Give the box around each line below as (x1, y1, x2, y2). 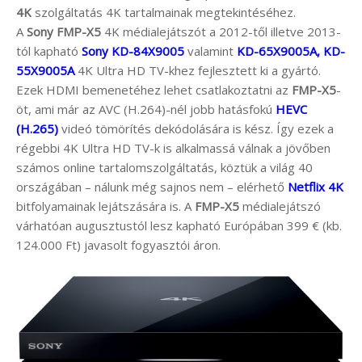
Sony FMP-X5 (27, 23, 101, 40)
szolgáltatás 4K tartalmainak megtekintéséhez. (32, 3, 296, 20)
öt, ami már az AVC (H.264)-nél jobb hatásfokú (16, 100, 276, 117)
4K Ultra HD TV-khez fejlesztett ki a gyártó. (74, 61, 321, 78)
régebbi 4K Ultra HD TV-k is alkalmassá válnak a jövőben (16, 139, 330, 156)
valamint (184, 42, 237, 59)
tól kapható (16, 42, 82, 59)
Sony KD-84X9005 (82, 42, 184, 59)
